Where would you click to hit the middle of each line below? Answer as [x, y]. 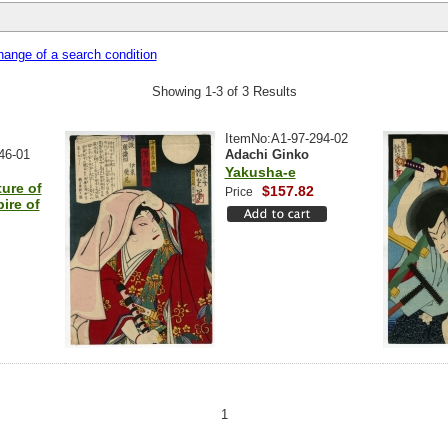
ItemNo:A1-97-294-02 [286, 138]
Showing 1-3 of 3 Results [224, 91]
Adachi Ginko [266, 154]
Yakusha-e [260, 172]
